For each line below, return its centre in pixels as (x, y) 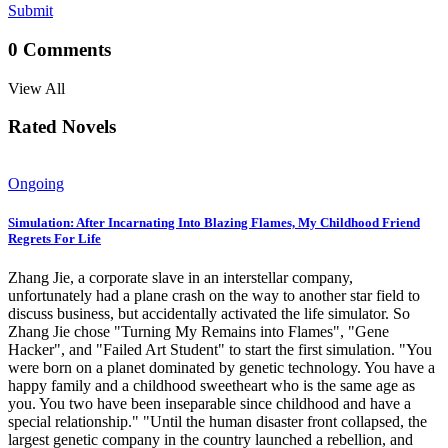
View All (36, 88)
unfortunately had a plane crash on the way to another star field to (214, 296)
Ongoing (36, 184)
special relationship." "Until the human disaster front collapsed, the (217, 422)
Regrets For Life (54, 239)
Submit (30, 11)
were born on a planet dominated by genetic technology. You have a (221, 368)
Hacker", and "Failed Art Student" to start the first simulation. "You (220, 350)
